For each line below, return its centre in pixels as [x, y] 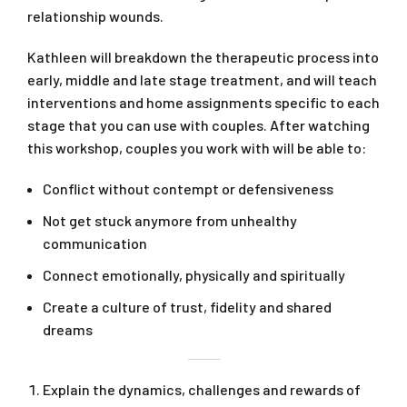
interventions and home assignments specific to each [203, 103]
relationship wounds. [95, 16]
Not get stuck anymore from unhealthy [170, 221]
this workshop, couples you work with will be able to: [197, 148]
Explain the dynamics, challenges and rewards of [202, 390]
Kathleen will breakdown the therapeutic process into [203, 57]
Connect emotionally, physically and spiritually [194, 275]
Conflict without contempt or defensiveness [188, 189]
